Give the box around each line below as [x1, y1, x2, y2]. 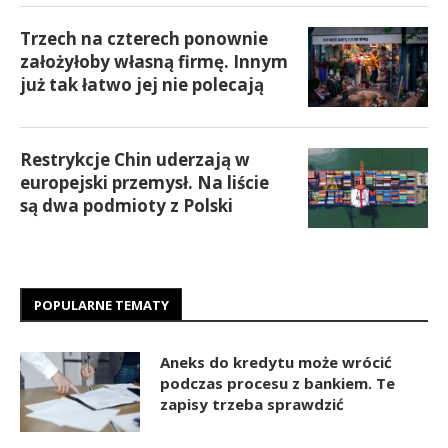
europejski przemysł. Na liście [20, 170, 269, 194]
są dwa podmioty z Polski [20, 193, 233, 217]
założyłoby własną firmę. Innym [20, 49, 288, 73]
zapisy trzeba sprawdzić [160, 393, 344, 414]
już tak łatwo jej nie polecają [20, 72, 264, 96]
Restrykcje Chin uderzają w [20, 147, 250, 171]
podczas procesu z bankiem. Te [160, 372, 395, 393]
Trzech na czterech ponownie [20, 26, 268, 50]
